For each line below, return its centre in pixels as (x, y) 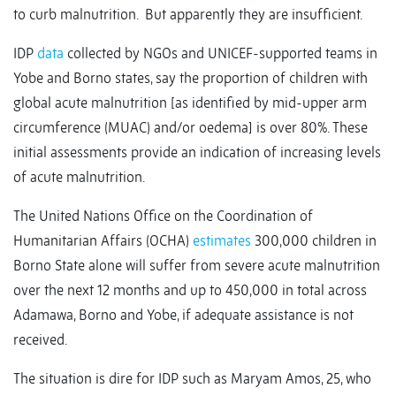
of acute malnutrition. (79, 177)
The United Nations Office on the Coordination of (163, 216)
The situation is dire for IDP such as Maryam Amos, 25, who (192, 379)
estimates (222, 241)
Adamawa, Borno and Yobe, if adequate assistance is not (183, 315)
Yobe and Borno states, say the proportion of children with (190, 78)
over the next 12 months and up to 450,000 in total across (190, 290)
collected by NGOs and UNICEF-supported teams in (221, 53)
